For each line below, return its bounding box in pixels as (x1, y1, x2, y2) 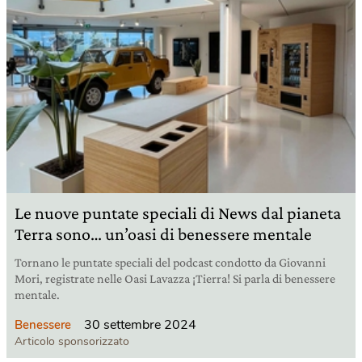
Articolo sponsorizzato (15, 334, 129, 350)
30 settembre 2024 (84, 316, 196, 335)
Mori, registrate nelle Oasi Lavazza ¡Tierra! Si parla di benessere (15, 271, 335, 286)
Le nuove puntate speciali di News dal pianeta (15, 203, 341, 224)
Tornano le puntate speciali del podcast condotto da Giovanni (15, 255, 326, 270)
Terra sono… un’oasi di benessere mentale (15, 224, 312, 245)
